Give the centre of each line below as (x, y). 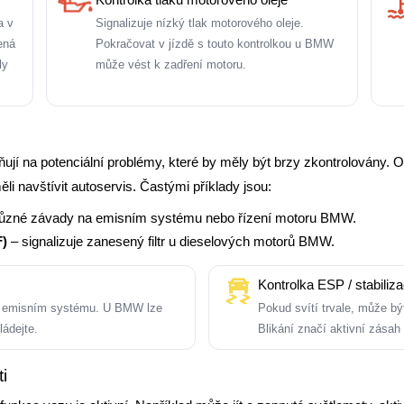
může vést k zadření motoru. (170, 64)
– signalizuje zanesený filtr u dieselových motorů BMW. (171, 241)
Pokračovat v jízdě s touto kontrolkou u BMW (214, 44)
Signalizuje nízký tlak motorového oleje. (199, 23)
